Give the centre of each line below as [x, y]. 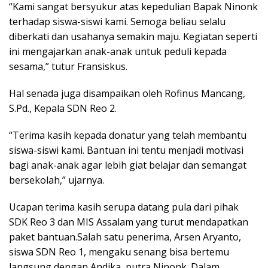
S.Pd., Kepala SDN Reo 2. [63, 108]
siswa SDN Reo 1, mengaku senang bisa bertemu [119, 252]
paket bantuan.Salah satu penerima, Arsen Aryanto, [125, 237]
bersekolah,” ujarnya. [57, 180]
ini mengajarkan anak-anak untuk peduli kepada [118, 51]
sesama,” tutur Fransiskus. [68, 66]
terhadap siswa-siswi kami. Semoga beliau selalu [117, 22]
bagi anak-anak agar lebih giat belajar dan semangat [128, 165]
